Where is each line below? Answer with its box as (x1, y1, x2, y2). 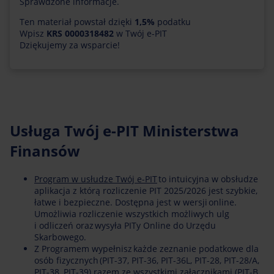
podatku (155, 15, 191, 28)
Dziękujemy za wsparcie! (20, 39, 120, 51)
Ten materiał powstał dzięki (20, 15, 135, 28)
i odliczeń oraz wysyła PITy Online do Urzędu (34, 219, 216, 231)
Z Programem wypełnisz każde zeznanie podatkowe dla (34, 242, 259, 254)
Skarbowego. (34, 231, 86, 243)
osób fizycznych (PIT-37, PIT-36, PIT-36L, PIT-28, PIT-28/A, (34, 254, 259, 266)
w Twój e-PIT (114, 27, 167, 39)
